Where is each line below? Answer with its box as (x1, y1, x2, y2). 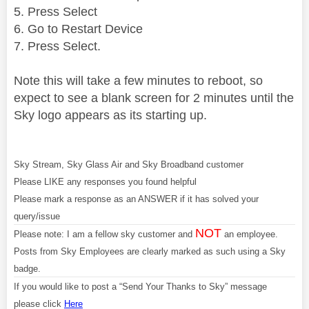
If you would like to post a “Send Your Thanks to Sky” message (14, 281, 267, 292)
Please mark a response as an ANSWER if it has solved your (14, 193, 259, 204)
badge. (14, 263, 41, 274)
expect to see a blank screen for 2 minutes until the (14, 90, 294, 105)
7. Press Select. (14, 39, 101, 53)
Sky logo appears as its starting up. (14, 108, 207, 122)
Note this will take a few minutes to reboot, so (14, 73, 263, 88)
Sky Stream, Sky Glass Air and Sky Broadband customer (14, 159, 243, 170)
